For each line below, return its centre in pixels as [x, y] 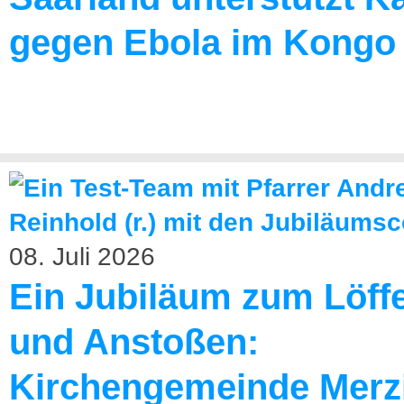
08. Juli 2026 [82, 257]
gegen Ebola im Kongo [202, 42]
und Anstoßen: [134, 342]
